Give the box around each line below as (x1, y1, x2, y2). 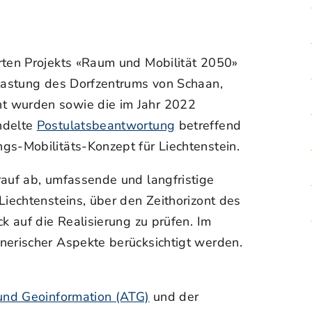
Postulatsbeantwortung (36, 117, 175, 134)
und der (149, 288, 199, 305)
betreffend (175, 117, 242, 134)
